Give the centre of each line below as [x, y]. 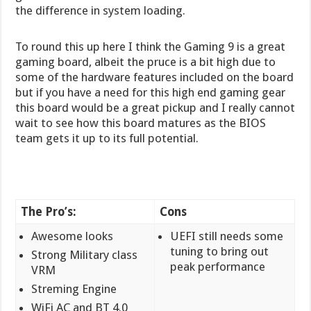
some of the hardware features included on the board [155, 77]
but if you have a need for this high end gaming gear [151, 92]
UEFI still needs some [227, 236]
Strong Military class [85, 254]
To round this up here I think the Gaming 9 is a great [151, 46]
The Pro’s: [49, 211]
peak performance [218, 266]
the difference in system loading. [101, 10]
